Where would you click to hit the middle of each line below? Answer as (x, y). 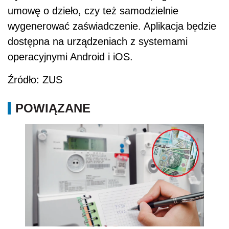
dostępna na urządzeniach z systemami (98, 42)
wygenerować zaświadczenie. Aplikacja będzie (112, 26)
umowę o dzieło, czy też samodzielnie (93, 11)
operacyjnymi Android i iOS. (70, 57)
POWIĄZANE (53, 108)
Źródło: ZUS (35, 80)
